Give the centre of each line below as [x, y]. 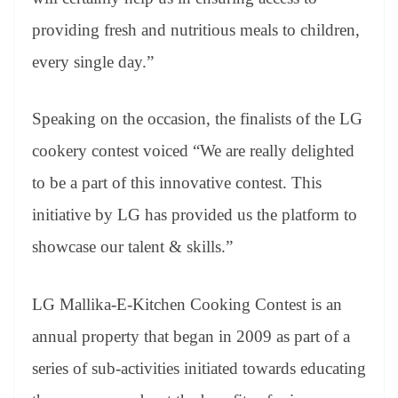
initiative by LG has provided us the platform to [195, 215]
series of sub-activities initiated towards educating [199, 368]
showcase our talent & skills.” [132, 247]
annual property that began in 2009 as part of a [191, 336]
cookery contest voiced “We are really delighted [193, 151]
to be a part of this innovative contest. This [177, 183]
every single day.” [93, 61]
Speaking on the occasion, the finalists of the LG [197, 119]
